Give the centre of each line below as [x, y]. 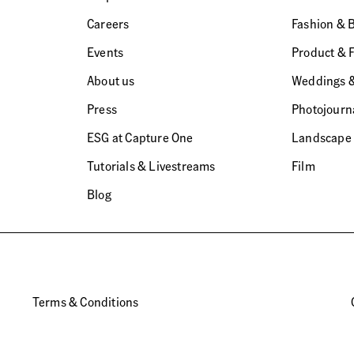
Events [105, 52]
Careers [108, 23]
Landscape [322, 137]
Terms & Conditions [85, 301]
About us [111, 80]
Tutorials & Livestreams [151, 166]
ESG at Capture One [140, 137]
